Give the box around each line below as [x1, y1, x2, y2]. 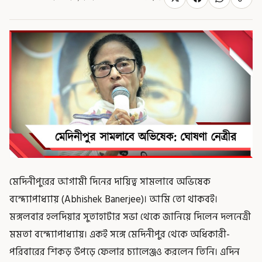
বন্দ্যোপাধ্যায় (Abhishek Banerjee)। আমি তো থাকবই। [9, 191, 218, 207]
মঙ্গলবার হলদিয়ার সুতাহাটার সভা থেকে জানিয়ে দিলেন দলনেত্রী [9, 209, 251, 225]
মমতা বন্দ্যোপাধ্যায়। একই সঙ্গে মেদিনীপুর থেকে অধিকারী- [9, 226, 230, 242]
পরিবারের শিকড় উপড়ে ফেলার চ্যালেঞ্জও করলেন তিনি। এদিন [9, 244, 240, 260]
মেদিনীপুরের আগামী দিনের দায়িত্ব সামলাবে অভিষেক [9, 174, 211, 189]
